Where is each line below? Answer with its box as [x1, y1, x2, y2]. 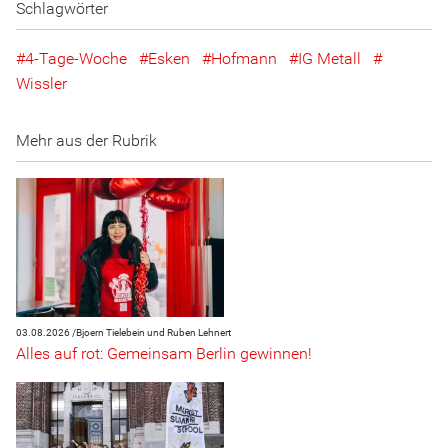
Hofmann [211, 49, 277, 69]
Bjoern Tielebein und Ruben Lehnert [76, 327, 231, 339]
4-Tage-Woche [25, 49, 127, 69]
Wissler [16, 74, 67, 94]
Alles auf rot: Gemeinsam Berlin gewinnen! [16, 344, 312, 364]
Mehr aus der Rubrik [16, 131, 157, 151]
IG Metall [298, 49, 361, 69]
